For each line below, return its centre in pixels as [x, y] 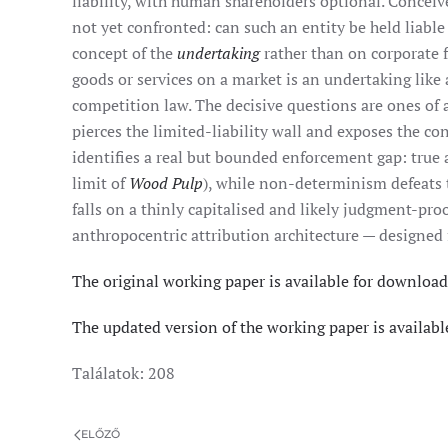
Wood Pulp [166, 183]
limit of [100, 183]
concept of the [124, 53]
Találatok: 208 [123, 373]
